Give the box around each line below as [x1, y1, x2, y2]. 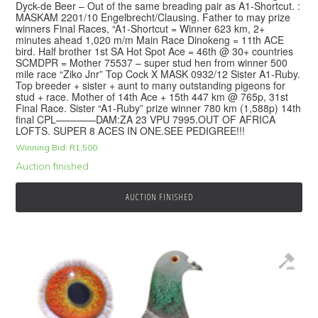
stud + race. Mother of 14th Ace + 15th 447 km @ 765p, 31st [16, 89, 289, 104]
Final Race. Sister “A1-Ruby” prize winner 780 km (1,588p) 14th [16, 101, 302, 116]
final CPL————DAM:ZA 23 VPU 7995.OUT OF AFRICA [16, 112, 276, 127]
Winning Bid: [16, 142, 68, 153]
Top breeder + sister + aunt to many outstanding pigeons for [16, 78, 286, 93]
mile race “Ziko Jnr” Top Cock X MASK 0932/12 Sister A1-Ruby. [16, 67, 301, 82]
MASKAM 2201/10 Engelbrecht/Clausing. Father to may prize [16, 10, 291, 25]
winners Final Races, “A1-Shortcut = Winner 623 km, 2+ [16, 21, 265, 36]
